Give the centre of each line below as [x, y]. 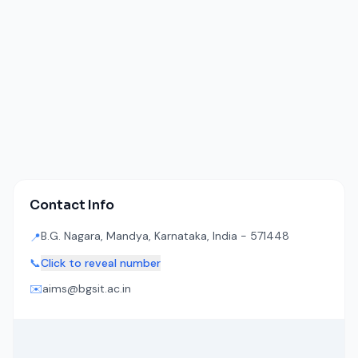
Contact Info [72, 205]
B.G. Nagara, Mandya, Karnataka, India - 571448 [165, 236]
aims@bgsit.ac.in [87, 288]
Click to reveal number [101, 263]
